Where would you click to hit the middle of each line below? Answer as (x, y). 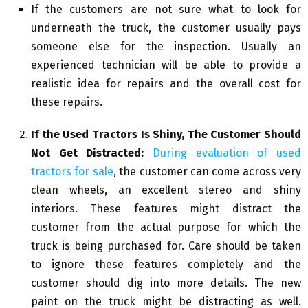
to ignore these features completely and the (166, 265)
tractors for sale (72, 172)
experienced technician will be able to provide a (166, 65)
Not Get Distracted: (92, 153)
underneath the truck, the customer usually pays (166, 28)
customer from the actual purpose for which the (166, 228)
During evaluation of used (227, 153)
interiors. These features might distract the (166, 209)
